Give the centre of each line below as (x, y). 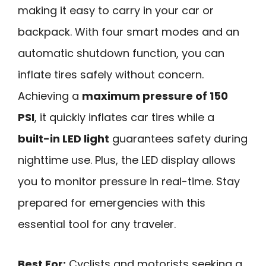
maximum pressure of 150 (155, 96)
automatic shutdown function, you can (121, 53)
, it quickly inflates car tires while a (124, 118)
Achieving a (50, 96)
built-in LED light (64, 139)
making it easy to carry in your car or (116, 11)
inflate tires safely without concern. (111, 75)
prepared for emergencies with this (112, 203)
